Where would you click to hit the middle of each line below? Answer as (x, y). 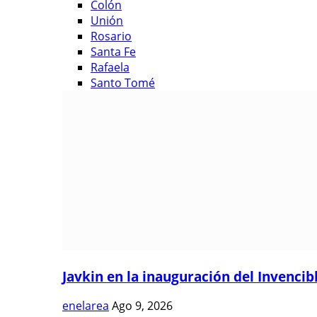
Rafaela (110, 67)
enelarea (86, 306)
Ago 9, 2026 (142, 306)
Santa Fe (113, 52)
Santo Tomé (123, 83)
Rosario (111, 36)
